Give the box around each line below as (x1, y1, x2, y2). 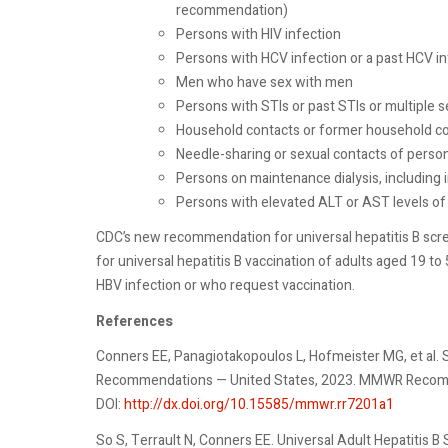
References (96, 310, 173, 332)
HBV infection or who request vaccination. (96, 275, 355, 296)
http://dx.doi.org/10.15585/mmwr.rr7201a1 (124, 394, 394, 415)
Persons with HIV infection (176, 23, 341, 45)
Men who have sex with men (176, 71, 353, 93)
